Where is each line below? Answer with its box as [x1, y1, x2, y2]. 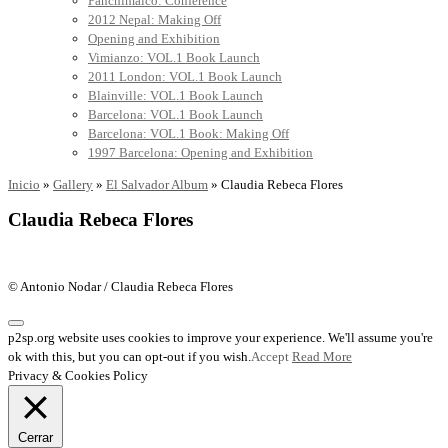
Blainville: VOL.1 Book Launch [88, 87, 263, 103]
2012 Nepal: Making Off [88, 11, 221, 27]
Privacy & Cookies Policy [8, 367, 148, 383]
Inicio [8, 176, 40, 192]
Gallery [53, 176, 93, 192]
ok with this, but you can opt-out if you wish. [8, 348, 251, 364]
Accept [251, 348, 289, 364]
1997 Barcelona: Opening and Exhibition [88, 144, 313, 160]
